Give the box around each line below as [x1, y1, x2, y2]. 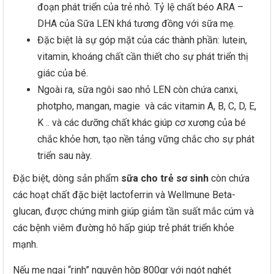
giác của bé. [37, 67, 88, 79]
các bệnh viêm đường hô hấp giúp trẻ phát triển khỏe [13, 222, 234, 234]
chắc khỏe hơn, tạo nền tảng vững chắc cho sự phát [37, 133, 254, 145]
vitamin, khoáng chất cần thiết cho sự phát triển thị [37, 51, 248, 62]
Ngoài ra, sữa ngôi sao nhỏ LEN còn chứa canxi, [37, 84, 238, 95]
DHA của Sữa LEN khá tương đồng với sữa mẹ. [37, 18, 235, 29]
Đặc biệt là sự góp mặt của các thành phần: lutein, [37, 34, 247, 46]
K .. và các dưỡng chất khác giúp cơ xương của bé [37, 117, 246, 128]
